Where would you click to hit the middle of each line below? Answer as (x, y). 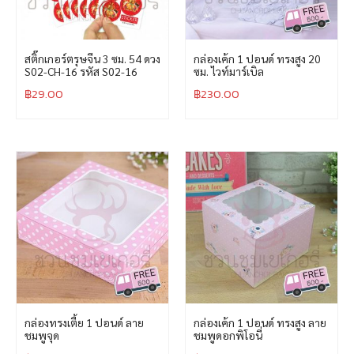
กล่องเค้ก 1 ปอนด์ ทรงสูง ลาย (260, 323)
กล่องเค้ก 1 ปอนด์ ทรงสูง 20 (257, 59)
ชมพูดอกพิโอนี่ (228, 335)
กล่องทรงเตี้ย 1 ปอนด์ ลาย (84, 323)
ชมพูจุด (42, 335)
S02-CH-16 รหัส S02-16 (81, 72)
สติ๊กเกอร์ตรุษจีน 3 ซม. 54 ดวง (92, 59)
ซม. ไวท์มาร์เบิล (229, 72)
